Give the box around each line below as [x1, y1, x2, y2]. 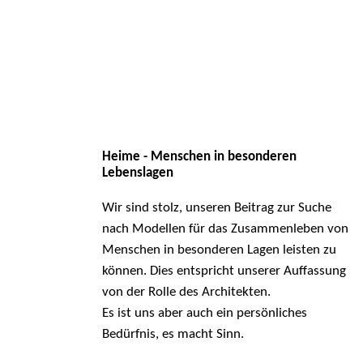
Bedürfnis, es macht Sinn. [101, 327, 244, 342]
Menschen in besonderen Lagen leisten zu [101, 243, 336, 258]
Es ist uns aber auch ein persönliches [101, 306, 307, 321]
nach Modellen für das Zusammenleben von [101, 222, 348, 237]
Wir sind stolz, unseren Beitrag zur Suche [101, 201, 331, 216]
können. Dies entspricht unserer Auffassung [101, 264, 346, 279]
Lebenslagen [101, 166, 173, 181]
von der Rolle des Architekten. [101, 285, 274, 300]
